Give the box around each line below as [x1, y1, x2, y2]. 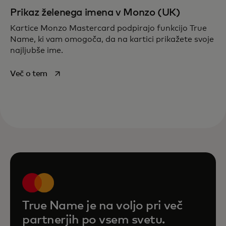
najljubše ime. [10, 46, 65, 54]
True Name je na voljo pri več [22, 199, 183, 212]
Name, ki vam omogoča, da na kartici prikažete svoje [10, 35, 214, 43]
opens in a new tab [47, 69, 118, 77]
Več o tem [10, 69, 48, 78]
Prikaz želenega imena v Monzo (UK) [10, 7, 181, 18]
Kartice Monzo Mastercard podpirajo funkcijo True [10, 24, 207, 32]
